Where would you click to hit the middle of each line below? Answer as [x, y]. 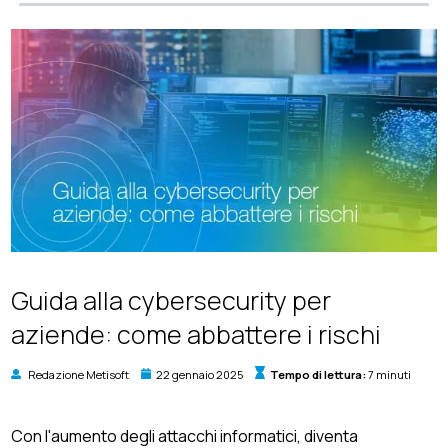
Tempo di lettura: [317, 375]
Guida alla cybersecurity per [171, 300]
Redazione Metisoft [79, 375]
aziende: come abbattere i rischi [196, 334]
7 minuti [388, 375]
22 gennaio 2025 [199, 375]
